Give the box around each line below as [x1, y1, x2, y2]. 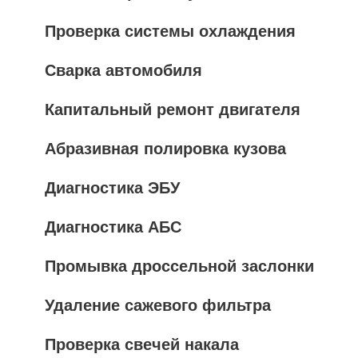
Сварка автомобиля [45, 62, 202, 79]
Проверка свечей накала [45, 336, 239, 353]
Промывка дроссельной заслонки [45, 257, 314, 275]
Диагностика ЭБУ [45, 179, 180, 197]
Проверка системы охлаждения [45, 22, 296, 40]
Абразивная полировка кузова [45, 140, 286, 157]
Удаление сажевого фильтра [45, 296, 271, 314]
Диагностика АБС [45, 218, 181, 236]
